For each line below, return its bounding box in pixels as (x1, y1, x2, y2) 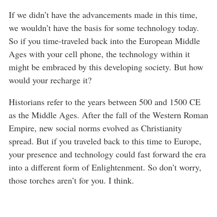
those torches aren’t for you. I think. (9, 174, 134, 186)
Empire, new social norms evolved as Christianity (9, 122, 182, 134)
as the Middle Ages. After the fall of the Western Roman (9, 108, 208, 121)
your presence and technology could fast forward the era (9, 148, 206, 160)
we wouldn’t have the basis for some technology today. (9, 21, 199, 33)
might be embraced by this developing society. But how (9, 61, 203, 73)
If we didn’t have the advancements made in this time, (9, 8, 198, 20)
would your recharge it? (9, 74, 92, 86)
